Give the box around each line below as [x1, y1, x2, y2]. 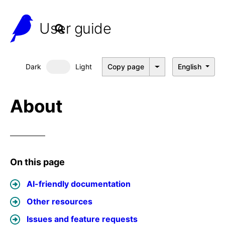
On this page [10, 157, 65, 167]
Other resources [27, 196, 92, 206]
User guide [39, 20, 111, 37]
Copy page [107, 62, 145, 71]
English [178, 62, 202, 71]
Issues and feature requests [27, 214, 138, 224]
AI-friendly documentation [27, 179, 131, 189]
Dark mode [58, 66, 109, 78]
